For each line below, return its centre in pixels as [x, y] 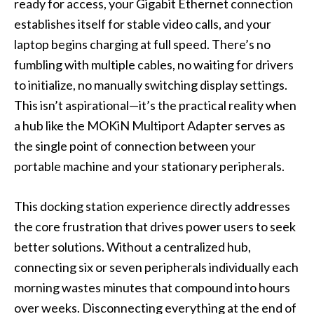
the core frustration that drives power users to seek [155, 227]
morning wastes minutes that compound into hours [152, 288]
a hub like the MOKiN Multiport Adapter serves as [150, 126]
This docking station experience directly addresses [152, 206]
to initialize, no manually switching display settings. [151, 85]
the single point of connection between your [135, 146]
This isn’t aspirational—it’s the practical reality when [155, 105]
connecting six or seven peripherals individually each [156, 267]
